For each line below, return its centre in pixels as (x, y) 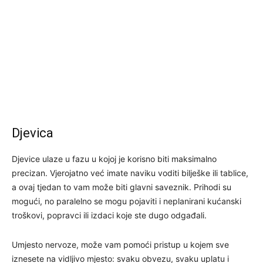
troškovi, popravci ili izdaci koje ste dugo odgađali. (109, 215)
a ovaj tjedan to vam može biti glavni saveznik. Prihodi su (122, 187)
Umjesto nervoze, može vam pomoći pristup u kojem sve (120, 244)
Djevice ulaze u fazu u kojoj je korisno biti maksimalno (114, 159)
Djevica (33, 133)
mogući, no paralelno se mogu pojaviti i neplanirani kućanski (127, 201)
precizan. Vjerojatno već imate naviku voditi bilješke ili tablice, (130, 173)
